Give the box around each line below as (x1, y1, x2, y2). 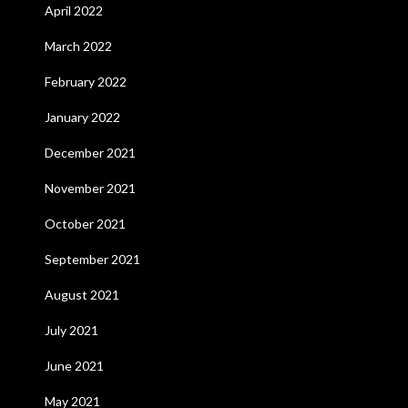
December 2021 (44, 145, 136, 160)
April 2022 (44, 3, 103, 18)
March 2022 (44, 38, 112, 54)
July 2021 (44, 322, 98, 338)
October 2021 (44, 216, 126, 231)
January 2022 (44, 109, 120, 125)
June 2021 (44, 358, 104, 373)
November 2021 (44, 180, 136, 196)
